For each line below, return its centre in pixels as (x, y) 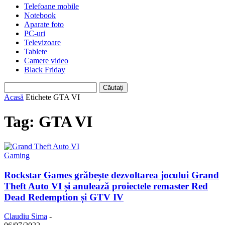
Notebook (40, 15)
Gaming (17, 155)
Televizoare (42, 42)
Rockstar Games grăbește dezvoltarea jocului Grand (111, 175)
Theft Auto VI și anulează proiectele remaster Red (106, 186)
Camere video (46, 61)
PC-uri (35, 33)
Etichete (38, 97)
